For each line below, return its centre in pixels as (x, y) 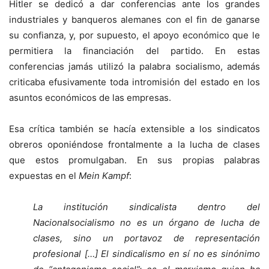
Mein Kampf (104, 176)
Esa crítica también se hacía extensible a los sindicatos (134, 129)
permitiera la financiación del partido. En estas (134, 51)
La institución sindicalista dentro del (147, 207)
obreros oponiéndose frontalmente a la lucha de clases (134, 145)
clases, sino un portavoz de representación (147, 238)
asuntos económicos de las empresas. (90, 98)
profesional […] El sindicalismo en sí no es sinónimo (147, 254)
